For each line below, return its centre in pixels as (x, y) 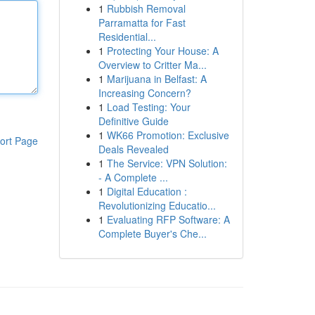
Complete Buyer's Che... (152, 233)
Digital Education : (147, 191)
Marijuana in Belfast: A (156, 79)
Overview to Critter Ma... (152, 65)
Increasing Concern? (144, 93)
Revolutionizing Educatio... (157, 205)
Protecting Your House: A (162, 51)
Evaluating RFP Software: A (168, 219)
